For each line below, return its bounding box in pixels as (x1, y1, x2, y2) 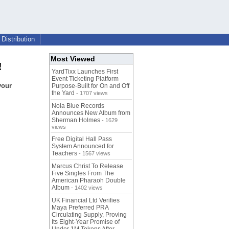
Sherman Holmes (52, 117, 100, 124)
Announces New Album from (52, 109, 130, 117)
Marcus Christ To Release (52, 163, 123, 170)
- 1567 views (77, 150, 110, 157)
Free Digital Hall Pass (52, 135, 112, 143)
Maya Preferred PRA (52, 204, 108, 212)
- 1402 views (70, 185, 103, 191)
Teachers (52, 150, 77, 157)
